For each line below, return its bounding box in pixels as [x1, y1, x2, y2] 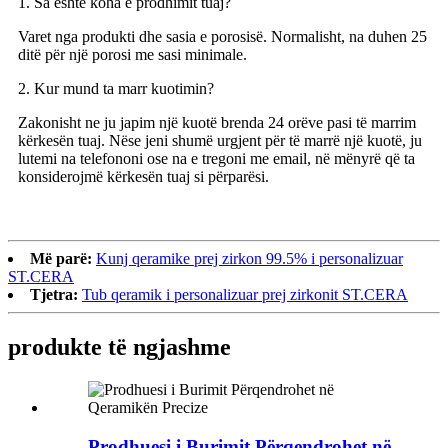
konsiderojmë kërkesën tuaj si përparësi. [18, 168, 269, 186]
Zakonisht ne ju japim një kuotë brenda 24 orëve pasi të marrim [18, 114, 416, 132]
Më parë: [30, 250, 92, 268]
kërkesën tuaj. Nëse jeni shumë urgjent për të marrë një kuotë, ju [18, 132, 422, 150]
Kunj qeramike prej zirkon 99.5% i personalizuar [96, 250, 403, 268]
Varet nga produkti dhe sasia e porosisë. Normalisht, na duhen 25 [18, 28, 427, 46]
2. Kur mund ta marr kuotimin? [18, 80, 214, 98]
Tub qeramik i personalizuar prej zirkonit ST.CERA [82, 286, 408, 304]
